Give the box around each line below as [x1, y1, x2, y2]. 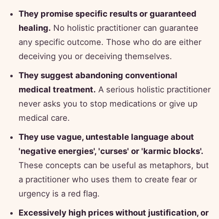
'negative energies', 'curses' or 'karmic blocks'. [19, 146, 203, 156]
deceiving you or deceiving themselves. [19, 51, 172, 62]
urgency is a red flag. [19, 189, 100, 199]
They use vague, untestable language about [19, 132, 194, 142]
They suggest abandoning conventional [19, 70, 177, 81]
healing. [19, 23, 51, 33]
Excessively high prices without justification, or [19, 208, 209, 218]
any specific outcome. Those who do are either [19, 37, 201, 47]
